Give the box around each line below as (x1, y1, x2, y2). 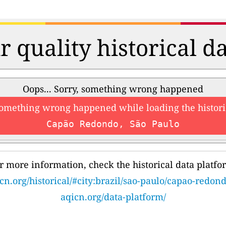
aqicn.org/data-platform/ (60, 191, 166, 203)
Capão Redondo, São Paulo (46, 119, 180, 130)
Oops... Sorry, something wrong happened (23, 83, 203, 95)
